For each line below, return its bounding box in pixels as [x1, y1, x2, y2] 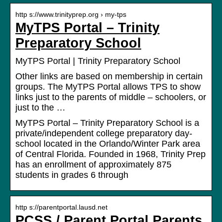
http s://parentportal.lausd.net [15, 203, 108, 212]
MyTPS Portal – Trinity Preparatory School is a [15, 118, 199, 128]
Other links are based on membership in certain [15, 71, 203, 82]
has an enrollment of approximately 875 [15, 160, 171, 170]
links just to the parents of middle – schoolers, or [15, 92, 206, 103]
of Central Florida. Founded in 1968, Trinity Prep [15, 149, 206, 160]
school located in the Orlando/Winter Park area [15, 139, 200, 149]
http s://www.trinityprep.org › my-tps [15, 10, 126, 19]
